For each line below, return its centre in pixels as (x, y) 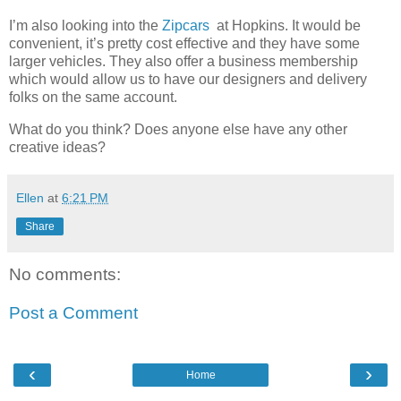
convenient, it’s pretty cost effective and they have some (184, 43)
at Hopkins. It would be (285, 25)
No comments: (65, 274)
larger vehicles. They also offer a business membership (183, 61)
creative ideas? (57, 147)
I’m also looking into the (85, 25)
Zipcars (186, 25)
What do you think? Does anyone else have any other (178, 129)
